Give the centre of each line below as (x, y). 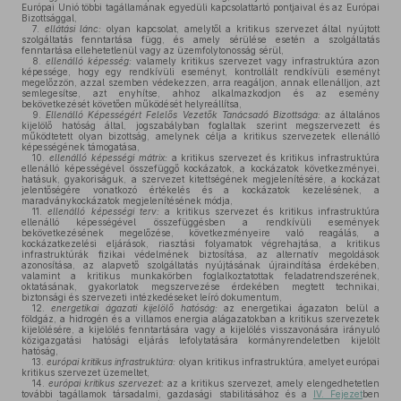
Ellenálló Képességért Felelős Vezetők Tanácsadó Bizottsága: (183, 115)
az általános (350, 115)
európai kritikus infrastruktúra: (111, 362)
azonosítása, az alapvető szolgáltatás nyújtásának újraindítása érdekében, (200, 265)
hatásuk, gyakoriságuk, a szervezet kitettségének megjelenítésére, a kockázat (200, 179)
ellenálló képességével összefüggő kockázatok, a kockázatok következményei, (200, 168)
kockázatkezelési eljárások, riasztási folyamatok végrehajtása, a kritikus (200, 243)
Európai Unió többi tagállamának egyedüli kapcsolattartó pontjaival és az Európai (200, 7)
